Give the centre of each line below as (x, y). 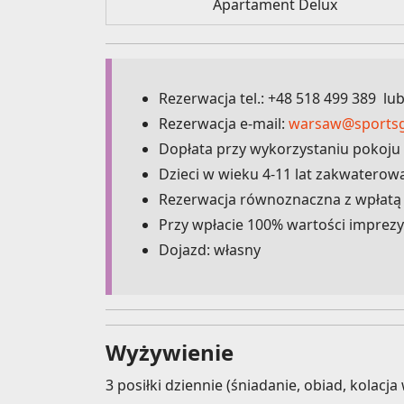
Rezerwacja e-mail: (224, 124)
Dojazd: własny (210, 250)
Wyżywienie (170, 353)
